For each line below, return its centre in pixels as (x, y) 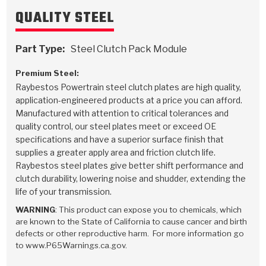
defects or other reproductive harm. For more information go (130, 233)
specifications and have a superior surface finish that (120, 139)
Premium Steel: (47, 73)
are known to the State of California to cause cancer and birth (132, 221)
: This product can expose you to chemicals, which (149, 210)
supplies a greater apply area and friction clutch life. (116, 152)
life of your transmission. (64, 191)
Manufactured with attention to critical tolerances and (122, 113)
